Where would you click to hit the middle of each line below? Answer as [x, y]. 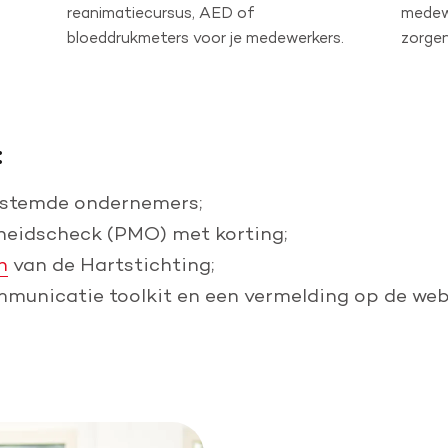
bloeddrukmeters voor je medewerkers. [206, 37]
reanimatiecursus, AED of [161, 12]
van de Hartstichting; [111, 263]
